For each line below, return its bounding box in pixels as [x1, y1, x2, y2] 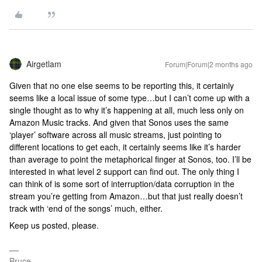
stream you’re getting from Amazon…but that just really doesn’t [9, 190, 243, 202]
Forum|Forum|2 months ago [165, 59, 253, 69]
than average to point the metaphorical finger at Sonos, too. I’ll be [9, 153, 251, 165]
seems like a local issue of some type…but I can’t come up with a [9, 92, 250, 104]
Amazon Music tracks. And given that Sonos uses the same [9, 116, 229, 128]
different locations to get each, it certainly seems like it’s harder [9, 141, 241, 153]
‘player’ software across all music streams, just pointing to [9, 129, 222, 140]
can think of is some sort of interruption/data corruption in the [9, 178, 235, 189]
